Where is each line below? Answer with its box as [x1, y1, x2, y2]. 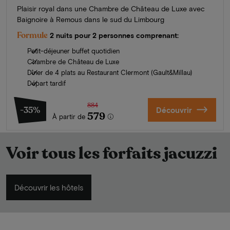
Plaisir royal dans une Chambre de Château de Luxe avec [17, 4, 205, 13]
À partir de [52, 112, 85, 121]
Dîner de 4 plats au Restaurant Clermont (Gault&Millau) [27, 68, 192, 76]
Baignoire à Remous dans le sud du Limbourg [17, 14, 164, 24]
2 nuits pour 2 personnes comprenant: [50, 30, 179, 40]
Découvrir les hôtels [14, 182, 83, 192]
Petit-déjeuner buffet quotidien [27, 46, 120, 55]
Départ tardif [27, 79, 66, 87]
